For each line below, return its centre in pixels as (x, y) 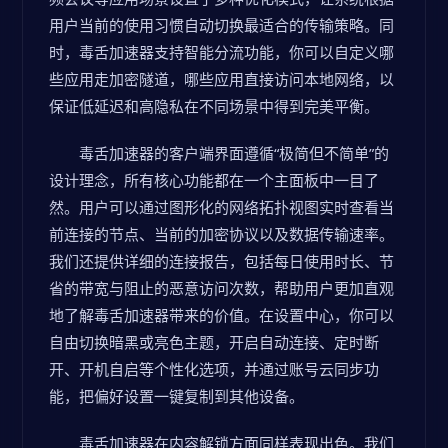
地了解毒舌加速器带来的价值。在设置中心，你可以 (221, 315)
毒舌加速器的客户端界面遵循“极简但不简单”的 (234, 153)
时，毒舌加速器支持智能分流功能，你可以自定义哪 (221, 52)
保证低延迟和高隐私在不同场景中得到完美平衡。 (214, 106)
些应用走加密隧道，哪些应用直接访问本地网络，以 (221, 79)
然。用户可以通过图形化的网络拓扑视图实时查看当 (221, 207)
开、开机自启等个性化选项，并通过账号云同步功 (214, 369)
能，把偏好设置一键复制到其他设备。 (176, 396)
